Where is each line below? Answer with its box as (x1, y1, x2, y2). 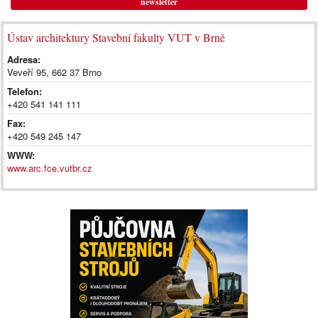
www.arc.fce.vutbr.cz (7, 160, 92, 175)
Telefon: (7, 84, 42, 98)
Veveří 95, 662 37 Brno (7, 65, 102, 79)
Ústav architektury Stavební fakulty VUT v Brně (7, 29, 225, 45)
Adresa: (7, 52, 40, 66)
